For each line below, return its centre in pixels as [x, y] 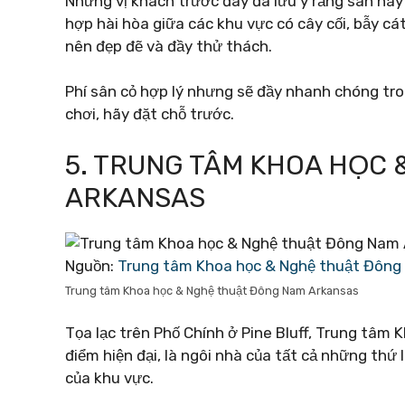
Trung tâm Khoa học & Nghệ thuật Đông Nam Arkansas [212, 290]
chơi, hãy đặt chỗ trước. [150, 114]
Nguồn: [91, 265]
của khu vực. [109, 378]
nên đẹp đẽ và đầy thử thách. [169, 46]
